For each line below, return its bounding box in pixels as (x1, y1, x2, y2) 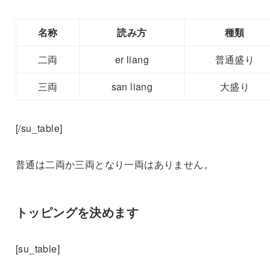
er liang (115, 52, 149, 66)
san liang (111, 79, 153, 93)
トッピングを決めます (15, 202, 139, 221)
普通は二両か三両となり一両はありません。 (15, 157, 213, 171)
